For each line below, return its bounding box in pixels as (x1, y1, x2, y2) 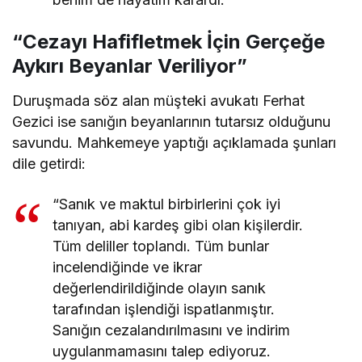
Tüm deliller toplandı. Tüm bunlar (53, 238, 270, 255)
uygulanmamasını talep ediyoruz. (53, 343, 271, 360)
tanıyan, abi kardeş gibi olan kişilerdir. (53, 217, 304, 234)
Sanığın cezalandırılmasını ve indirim (53, 322, 291, 339)
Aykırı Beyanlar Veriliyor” (12, 54, 247, 78)
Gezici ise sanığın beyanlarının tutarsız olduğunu (12, 113, 331, 130)
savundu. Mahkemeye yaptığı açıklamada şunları (12, 134, 337, 151)
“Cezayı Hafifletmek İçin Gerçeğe (12, 30, 325, 53)
